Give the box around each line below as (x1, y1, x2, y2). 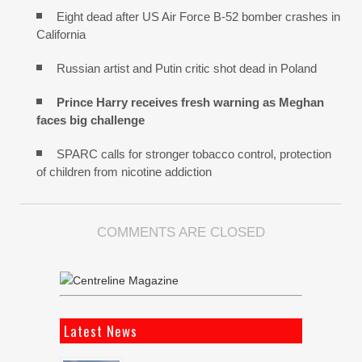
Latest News (64, 320, 137, 341)
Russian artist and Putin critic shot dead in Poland (57, 61, 317, 75)
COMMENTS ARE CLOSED (97, 224, 265, 240)
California (36, 27, 86, 41)
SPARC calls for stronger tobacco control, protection (57, 146, 331, 161)
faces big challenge (36, 112, 145, 127)
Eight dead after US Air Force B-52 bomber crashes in (57, 9, 340, 23)
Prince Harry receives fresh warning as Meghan (57, 95, 324, 109)
